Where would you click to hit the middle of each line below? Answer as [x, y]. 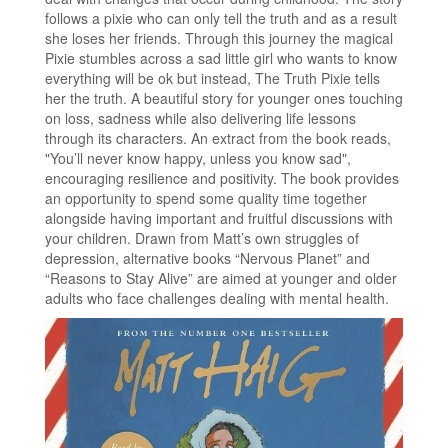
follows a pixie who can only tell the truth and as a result [221, 17]
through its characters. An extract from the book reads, [218, 137]
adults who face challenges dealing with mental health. [217, 297]
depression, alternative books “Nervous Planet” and [207, 257]
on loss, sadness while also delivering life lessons [200, 117]
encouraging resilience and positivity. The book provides [222, 177]
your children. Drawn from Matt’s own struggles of [202, 237]
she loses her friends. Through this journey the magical [219, 37]
